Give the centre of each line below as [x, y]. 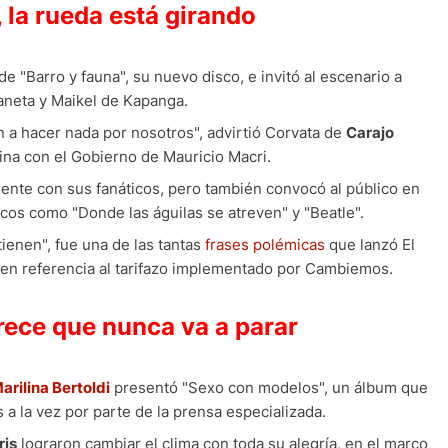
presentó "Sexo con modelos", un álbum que [269, 388]
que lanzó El [370, 245]
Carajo [370, 133]
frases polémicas [265, 245]
